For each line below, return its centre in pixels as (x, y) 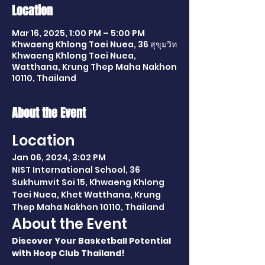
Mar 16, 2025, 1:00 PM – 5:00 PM (78, 33)
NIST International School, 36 (77, 170)
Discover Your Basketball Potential (92, 241)
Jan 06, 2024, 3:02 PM (59, 157)
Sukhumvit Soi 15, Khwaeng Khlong (89, 182)
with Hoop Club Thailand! (68, 253)
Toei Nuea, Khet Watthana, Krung (87, 195)
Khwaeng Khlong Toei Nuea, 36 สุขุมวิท (94, 44)
